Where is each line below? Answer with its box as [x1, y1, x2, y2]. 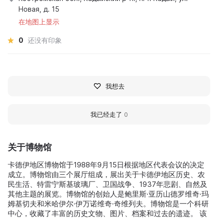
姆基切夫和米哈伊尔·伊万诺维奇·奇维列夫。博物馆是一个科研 [8, 199, 209, 208]
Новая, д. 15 [18, 4, 59, 13]
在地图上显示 [18, 17, 59, 26]
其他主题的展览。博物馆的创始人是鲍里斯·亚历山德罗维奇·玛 [8, 189, 209, 199]
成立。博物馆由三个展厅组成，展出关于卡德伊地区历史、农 [8, 169, 205, 179]
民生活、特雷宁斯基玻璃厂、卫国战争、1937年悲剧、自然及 [8, 179, 207, 189]
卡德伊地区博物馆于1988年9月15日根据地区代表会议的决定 [8, 160, 204, 169]
